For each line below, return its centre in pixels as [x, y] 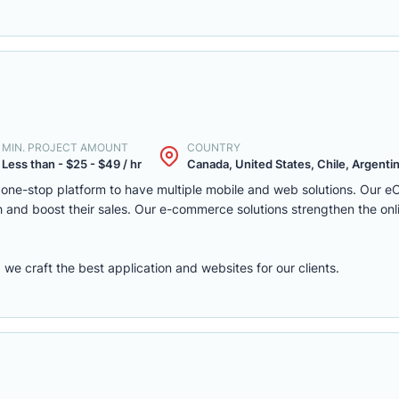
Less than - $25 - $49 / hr [72, 164]
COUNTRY [214, 147]
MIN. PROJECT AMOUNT [65, 147]
